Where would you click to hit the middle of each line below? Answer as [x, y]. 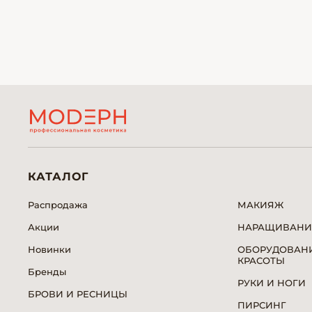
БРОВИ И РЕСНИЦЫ [78, 294]
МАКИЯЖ [260, 205]
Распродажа [58, 205]
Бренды [47, 272]
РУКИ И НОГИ [272, 283]
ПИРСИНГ [262, 305]
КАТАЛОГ [58, 177]
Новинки [49, 249]
